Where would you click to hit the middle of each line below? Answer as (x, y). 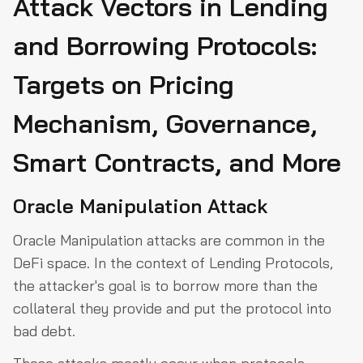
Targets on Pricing (124, 85)
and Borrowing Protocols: (165, 46)
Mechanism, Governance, (165, 124)
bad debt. (44, 331)
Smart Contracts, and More (177, 162)
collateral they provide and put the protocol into (172, 309)
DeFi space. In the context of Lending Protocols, (173, 263)
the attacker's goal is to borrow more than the (165, 286)
